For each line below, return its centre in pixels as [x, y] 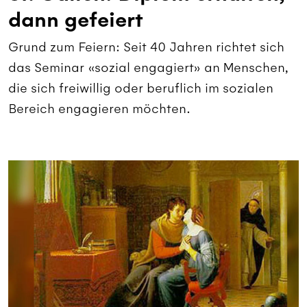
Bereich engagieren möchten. [99, 108]
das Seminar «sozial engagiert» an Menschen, [148, 67]
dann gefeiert [76, 20]
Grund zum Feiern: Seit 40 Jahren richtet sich [146, 47]
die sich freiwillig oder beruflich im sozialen [141, 88]
